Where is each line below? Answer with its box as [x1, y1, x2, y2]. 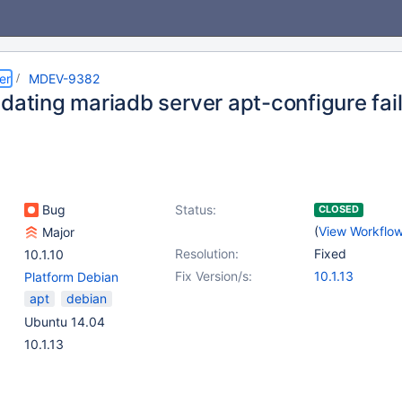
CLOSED [319, 203, 359, 215]
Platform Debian [24, 269, 118, 284]
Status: [175, 202, 216, 217]
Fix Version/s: [175, 268, 252, 284]
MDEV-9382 [29, 71, 100, 86]
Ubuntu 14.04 [24, 314, 105, 329]
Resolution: [175, 246, 239, 261]
